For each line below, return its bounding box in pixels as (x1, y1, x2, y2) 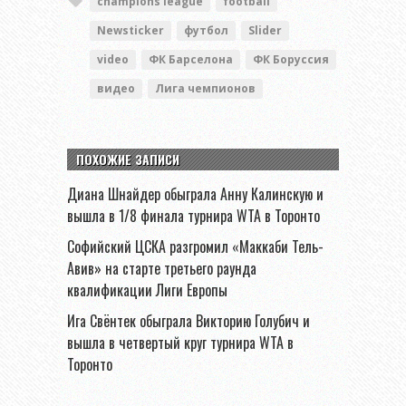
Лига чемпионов (155, 80, 256, 96)
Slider (248, 22, 282, 38)
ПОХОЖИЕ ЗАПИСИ (76, 149, 179, 169)
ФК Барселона (149, 51, 233, 67)
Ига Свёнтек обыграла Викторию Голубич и (67, 309, 310, 332)
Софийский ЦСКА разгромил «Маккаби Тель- (67, 235, 324, 257)
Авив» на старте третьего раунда (67, 256, 256, 279)
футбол (184, 22, 228, 38)
